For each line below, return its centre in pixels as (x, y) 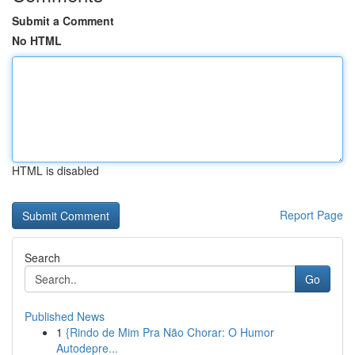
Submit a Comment (63, 21)
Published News (65, 316)
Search (42, 258)
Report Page (311, 215)
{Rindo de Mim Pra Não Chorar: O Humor (170, 332)
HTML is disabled (55, 170)
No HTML (37, 40)
